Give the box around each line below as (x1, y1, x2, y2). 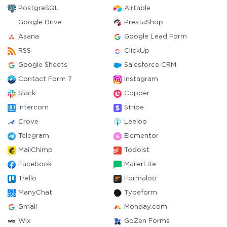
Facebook (18, 162, 52, 167)
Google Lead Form (124, 34, 187, 40)
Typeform (124, 190, 157, 196)
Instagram (124, 77, 158, 82)
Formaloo (124, 176, 157, 181)
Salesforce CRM (124, 62, 176, 68)
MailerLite (124, 162, 156, 167)
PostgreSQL (18, 6, 59, 11)
